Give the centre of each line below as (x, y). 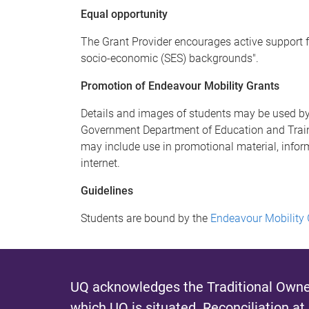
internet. (100, 163)
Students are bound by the (146, 218)
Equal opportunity (124, 14)
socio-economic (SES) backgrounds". (170, 58)
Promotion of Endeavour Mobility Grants (180, 86)
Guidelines (107, 191)
